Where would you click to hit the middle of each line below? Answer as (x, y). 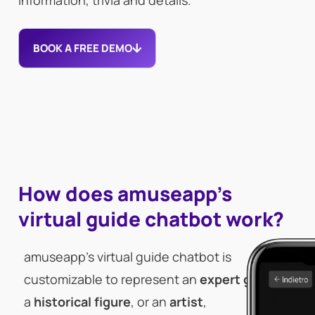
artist (186, 302)
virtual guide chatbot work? (151, 219)
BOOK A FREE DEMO (83, 48)
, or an (150, 302)
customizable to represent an (112, 279)
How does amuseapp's (125, 193)
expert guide (239, 279)
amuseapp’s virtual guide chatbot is (128, 257)
